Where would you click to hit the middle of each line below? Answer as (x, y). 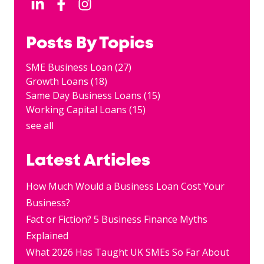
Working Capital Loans (77, 109)
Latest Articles (88, 161)
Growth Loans (58, 81)
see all (40, 125)
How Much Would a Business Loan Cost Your (125, 186)
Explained (47, 235)
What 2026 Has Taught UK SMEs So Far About (128, 252)
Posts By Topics (90, 44)
